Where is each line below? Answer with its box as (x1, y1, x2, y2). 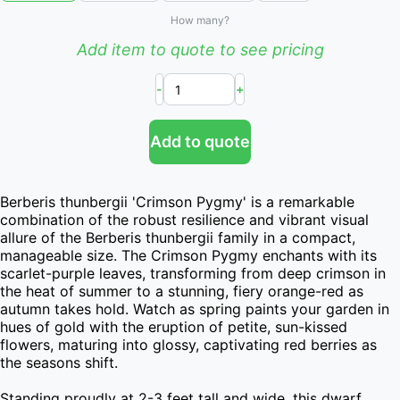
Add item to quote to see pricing (76, 40, 324, 59)
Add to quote (150, 132, 250, 151)
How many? (171, 13, 229, 27)
